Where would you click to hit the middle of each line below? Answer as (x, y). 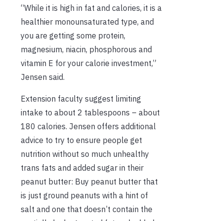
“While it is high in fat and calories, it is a (91, 8)
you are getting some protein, (73, 35)
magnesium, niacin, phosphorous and (86, 49)
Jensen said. (43, 77)
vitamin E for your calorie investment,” (89, 63)
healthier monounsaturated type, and (87, 21)
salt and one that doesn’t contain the (87, 209)
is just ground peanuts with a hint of (84, 195)
